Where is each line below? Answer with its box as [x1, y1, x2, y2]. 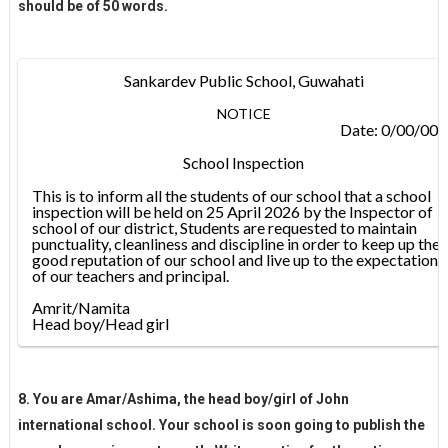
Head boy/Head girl [31, 313, 169, 333]
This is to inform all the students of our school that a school [31, 185, 431, 205]
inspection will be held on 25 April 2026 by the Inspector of [31, 201, 433, 221]
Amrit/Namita [31, 297, 130, 317]
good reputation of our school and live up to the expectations [31, 249, 445, 269]
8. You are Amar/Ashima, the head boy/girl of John [17, 390, 349, 407]
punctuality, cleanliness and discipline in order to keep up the [31, 233, 440, 253]
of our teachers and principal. [31, 265, 229, 285]
